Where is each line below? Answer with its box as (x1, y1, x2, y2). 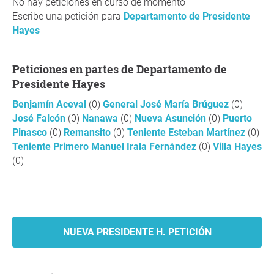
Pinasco (12, 127, 50, 138)
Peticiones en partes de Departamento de (12, 62, 20, 76)
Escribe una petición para (12, 10, 124, 22)
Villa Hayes (213, 141, 262, 152)
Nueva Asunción (135, 113, 209, 124)
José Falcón (12, 113, 68, 124)
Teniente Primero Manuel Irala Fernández (12, 141, 199, 152)
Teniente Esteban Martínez (127, 127, 248, 138)
